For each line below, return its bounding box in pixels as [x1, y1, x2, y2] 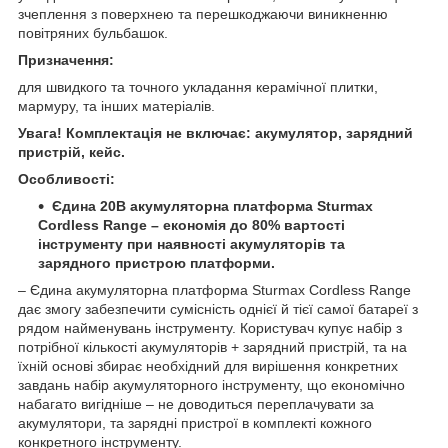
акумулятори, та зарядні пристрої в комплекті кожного [18, 414, 372, 431]
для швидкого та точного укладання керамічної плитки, [18, 78, 378, 95]
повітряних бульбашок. [18, 24, 168, 41]
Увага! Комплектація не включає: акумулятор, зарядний [18, 124, 413, 141]
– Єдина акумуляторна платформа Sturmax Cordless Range [18, 281, 411, 298]
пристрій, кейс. [18, 143, 125, 160]
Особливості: [18, 170, 115, 187]
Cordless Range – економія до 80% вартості [38, 216, 345, 233]
